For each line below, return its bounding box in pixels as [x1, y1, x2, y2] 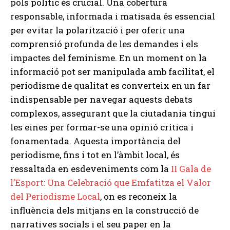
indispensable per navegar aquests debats [10, 93, 193, 106]
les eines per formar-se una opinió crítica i [10, 121, 194, 133]
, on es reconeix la [100, 190, 177, 203]
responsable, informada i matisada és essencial [10, 10, 215, 23]
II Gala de [171, 163, 211, 175]
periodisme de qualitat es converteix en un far [10, 80, 210, 92]
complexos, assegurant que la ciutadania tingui [10, 107, 216, 120]
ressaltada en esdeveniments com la [10, 163, 171, 175]
